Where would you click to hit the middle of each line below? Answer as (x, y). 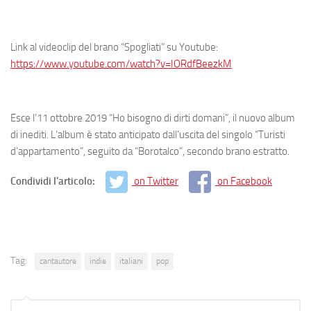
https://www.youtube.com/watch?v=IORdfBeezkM (121, 64)
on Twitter (156, 181)
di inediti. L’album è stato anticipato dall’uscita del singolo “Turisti (148, 134)
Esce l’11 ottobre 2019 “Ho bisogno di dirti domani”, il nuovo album (153, 118)
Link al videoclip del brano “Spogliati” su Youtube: (114, 47)
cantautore (58, 261)
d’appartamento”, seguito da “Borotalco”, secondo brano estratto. (150, 151)
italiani (131, 261)
